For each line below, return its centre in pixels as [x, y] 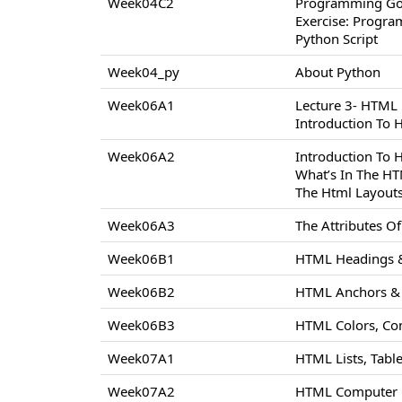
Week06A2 [142, 157]
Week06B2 [142, 292]
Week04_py [144, 72]
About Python [338, 72]
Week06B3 [142, 325]
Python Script [337, 39]
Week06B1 [142, 259]
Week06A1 [142, 105]
